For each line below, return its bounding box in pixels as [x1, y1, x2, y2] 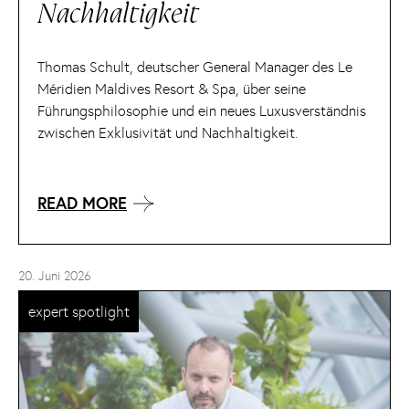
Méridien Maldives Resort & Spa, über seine [37, 79, 306, 98]
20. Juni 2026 [18, 268, 91, 285]
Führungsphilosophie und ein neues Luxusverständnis [37, 101, 366, 120]
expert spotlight [28, 303, 130, 321]
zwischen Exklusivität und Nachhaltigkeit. [37, 123, 298, 142]
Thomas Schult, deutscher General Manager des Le [37, 58, 352, 76]
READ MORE [37, 193, 127, 215]
